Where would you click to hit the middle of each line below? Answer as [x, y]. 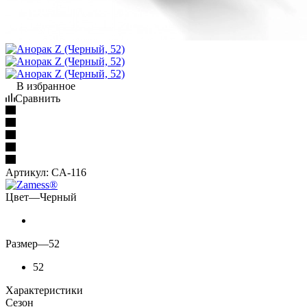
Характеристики [44, 290]
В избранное [46, 86]
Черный [58, 197]
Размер [22, 243]
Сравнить [38, 98]
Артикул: [27, 172]
